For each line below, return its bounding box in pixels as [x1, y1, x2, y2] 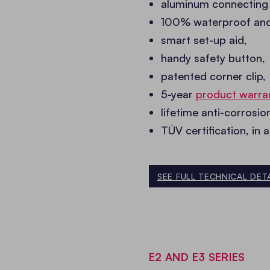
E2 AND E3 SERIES [149, 250, 245, 264]
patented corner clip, [161, 69, 266, 83]
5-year [161, 87, 196, 101]
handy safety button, [161, 51, 265, 65]
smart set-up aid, [161, 33, 247, 47]
